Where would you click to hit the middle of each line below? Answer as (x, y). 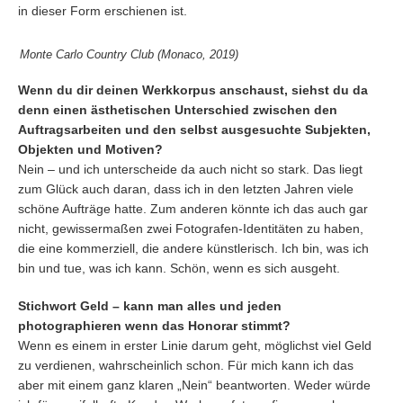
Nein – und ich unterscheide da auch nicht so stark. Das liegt (190, 169)
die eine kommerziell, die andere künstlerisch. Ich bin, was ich (193, 248)
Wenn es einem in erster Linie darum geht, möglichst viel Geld (195, 345)
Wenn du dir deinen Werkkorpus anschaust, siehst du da (193, 90)
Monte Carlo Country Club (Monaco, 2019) (129, 54)
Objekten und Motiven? (90, 149)
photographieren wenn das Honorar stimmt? (154, 326)
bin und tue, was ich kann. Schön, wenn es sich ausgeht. (179, 268)
